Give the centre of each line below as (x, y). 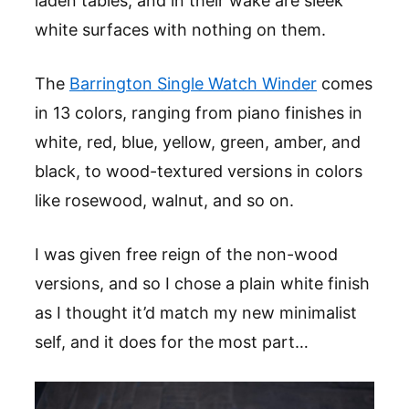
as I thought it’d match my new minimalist (196, 313)
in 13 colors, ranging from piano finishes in (199, 113)
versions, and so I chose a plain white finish (202, 284)
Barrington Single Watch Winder (193, 84)
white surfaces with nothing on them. (180, 30)
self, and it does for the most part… (172, 342)
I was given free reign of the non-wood (186, 255)
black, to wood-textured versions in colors (199, 172)
